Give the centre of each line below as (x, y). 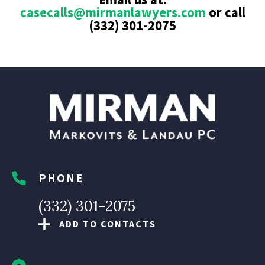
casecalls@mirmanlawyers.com (113, 12)
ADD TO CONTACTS (108, 224)
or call (225, 12)
